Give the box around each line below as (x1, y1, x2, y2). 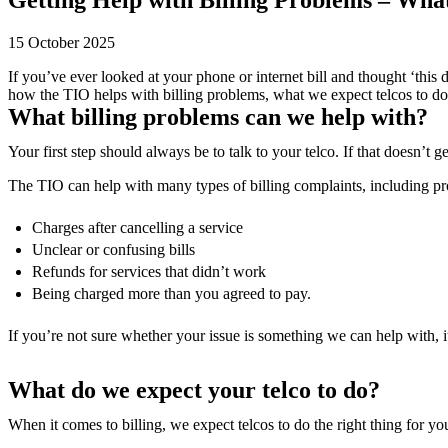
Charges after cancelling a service (32, 218, 243, 236)
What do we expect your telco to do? (8, 376, 380, 403)
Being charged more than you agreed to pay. (32, 284, 311, 302)
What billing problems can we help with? (8, 103, 428, 130)
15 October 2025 (8, 33, 115, 51)
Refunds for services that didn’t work (32, 262, 266, 280)
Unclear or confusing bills (32, 240, 195, 258)
